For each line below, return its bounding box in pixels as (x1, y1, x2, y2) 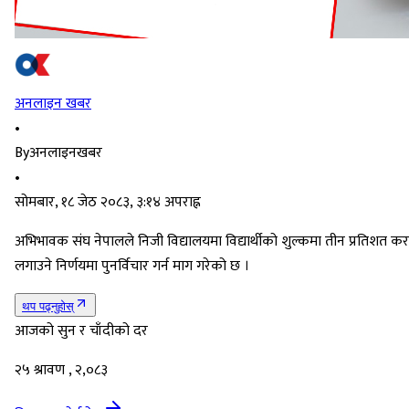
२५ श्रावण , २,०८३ (15, 358, 108, 383)
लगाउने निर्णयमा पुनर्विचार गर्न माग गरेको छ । (15, 254, 249, 279)
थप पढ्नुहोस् (22, 299, 74, 314)
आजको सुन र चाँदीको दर (15, 319, 148, 344)
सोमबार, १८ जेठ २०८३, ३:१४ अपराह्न (15, 190, 201, 215)
